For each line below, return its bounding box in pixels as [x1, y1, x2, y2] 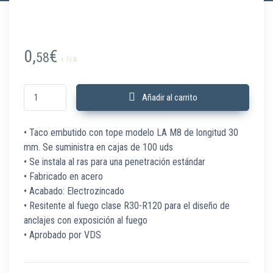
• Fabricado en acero [24, 171, 103, 183]
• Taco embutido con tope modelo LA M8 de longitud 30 [24, 127, 238, 139]
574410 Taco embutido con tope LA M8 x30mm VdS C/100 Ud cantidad [23, 84, 267, 94]
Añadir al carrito [141, 91, 197, 103]
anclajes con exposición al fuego [24, 214, 147, 227]
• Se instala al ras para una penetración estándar [24, 156, 205, 168]
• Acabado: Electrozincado [24, 185, 124, 197]
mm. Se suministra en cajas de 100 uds [24, 141, 173, 154]
